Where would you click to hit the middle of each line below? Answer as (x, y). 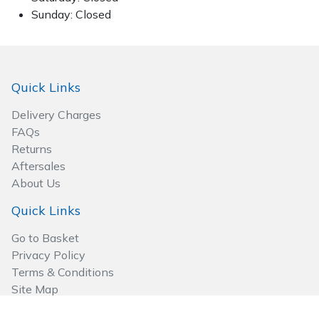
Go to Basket (45, 237)
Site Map (35, 289)
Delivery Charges (56, 114)
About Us (36, 183)
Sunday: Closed (71, 14)
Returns (32, 148)
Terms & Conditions (63, 272)
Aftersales (38, 166)
